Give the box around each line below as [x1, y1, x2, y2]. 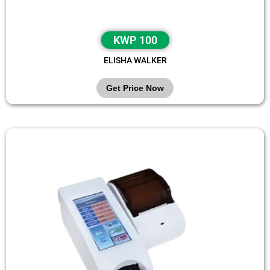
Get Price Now [106, 83, 164, 93]
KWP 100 [113, 33, 157, 46]
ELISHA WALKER [103, 55, 167, 65]
